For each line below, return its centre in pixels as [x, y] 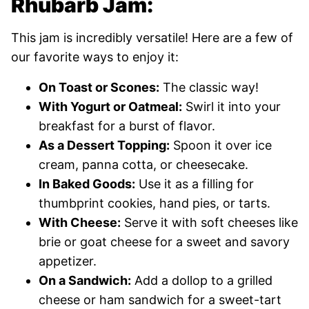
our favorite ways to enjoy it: [95, 57]
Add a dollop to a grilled [202, 280]
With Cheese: [80, 222]
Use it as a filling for [195, 183]
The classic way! [209, 87]
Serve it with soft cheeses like [209, 222]
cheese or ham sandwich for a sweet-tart [160, 299]
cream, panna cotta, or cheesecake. [143, 164]
